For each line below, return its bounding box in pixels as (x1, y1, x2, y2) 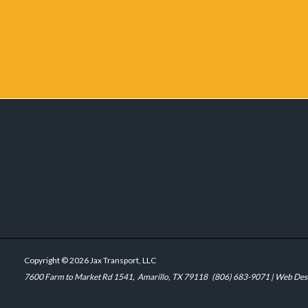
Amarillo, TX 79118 (137, 272, 210, 282)
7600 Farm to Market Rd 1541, (24, 272, 137, 282)
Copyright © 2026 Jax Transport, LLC (24, 255, 156, 265)
